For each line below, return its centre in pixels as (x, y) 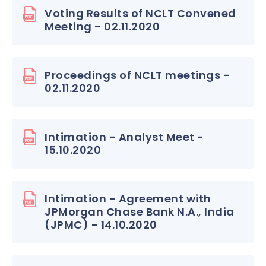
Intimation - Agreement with (128, 199)
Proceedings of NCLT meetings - (137, 75)
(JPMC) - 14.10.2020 (101, 225)
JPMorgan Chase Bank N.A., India (140, 212)
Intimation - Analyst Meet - (124, 137)
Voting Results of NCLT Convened (140, 13)
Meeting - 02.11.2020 (102, 26)
